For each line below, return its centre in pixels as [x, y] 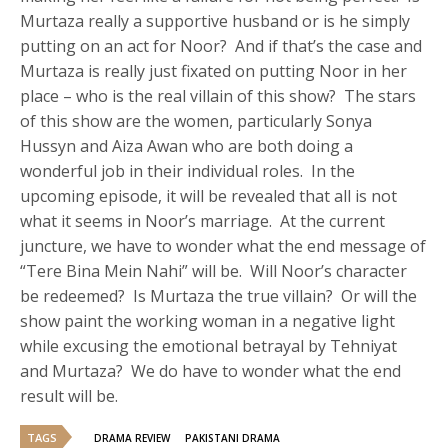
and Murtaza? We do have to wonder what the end [211, 370]
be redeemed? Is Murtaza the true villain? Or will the [219, 295]
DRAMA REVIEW [132, 437]
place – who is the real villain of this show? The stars [218, 95]
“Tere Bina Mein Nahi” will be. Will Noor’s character [214, 270]
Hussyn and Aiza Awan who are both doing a [187, 145]
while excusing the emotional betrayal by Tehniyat [209, 345]
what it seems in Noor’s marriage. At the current [203, 220]
